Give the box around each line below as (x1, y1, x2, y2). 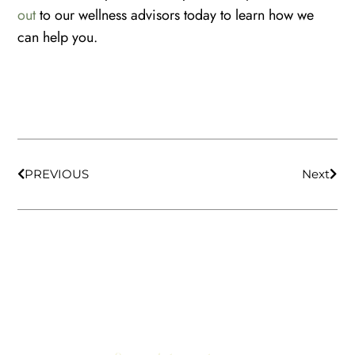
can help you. (17, 26, 98, 48)
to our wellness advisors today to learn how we (36, 4, 315, 25)
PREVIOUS (25, 166, 90, 182)
